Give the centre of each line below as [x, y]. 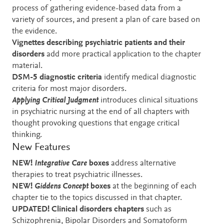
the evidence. [34, 32]
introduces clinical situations [148, 101]
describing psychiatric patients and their [116, 43]
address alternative [142, 163]
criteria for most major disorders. [69, 89]
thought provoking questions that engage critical [96, 124]
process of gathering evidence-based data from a [96, 9]
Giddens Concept [60, 186]
